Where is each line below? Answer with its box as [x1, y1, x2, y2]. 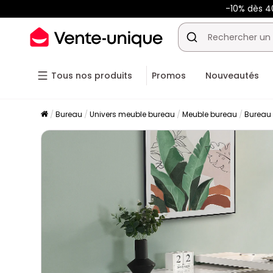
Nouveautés [205, 69, 259, 82]
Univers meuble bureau [90, 109, 175, 119]
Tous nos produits [51, 69, 132, 82]
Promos [152, 69, 186, 82]
